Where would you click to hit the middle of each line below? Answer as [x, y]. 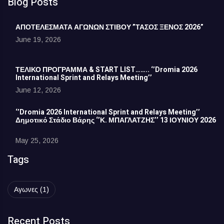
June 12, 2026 [38, 90]
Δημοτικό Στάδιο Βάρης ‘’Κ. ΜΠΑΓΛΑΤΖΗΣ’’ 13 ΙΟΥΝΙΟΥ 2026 [116, 120]
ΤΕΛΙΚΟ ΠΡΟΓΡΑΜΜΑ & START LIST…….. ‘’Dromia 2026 [106, 70]
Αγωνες [26, 190]
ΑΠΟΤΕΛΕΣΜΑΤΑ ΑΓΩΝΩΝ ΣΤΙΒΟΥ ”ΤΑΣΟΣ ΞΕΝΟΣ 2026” [109, 27]
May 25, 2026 [37, 141]
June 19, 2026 [38, 40]
